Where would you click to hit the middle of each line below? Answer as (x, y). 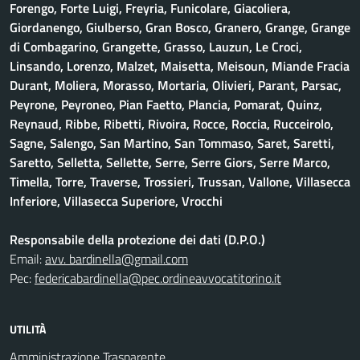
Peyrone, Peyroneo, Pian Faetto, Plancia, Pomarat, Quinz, (166, 104)
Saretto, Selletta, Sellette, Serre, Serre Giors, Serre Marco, (170, 162)
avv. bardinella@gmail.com (117, 259)
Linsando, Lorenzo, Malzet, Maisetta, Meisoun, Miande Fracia (180, 66)
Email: (27, 259)
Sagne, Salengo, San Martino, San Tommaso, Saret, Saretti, (172, 143)
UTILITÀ (28, 329)
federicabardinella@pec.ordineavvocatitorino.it (158, 278)
